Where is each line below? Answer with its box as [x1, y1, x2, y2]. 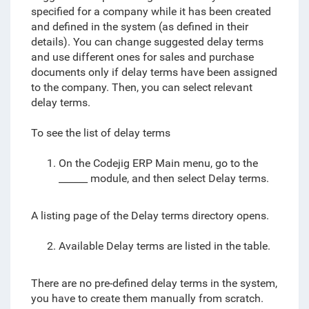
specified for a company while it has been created [30, 5, 271, 18]
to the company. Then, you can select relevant [30, 81, 252, 94]
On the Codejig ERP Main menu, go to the [58, 157, 258, 170]
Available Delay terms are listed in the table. [58, 239, 270, 252]
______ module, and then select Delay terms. [58, 172, 269, 185]
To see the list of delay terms [30, 126, 170, 139]
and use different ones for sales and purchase [30, 50, 254, 63]
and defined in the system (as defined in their [30, 20, 248, 33]
